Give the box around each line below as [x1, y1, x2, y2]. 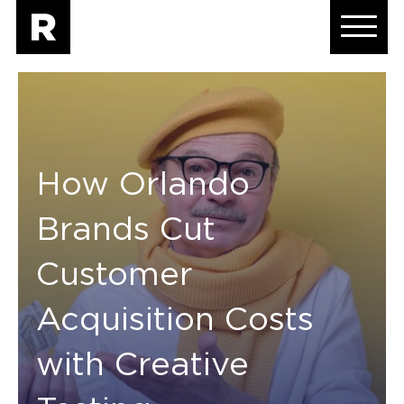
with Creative [36, 349, 249, 381]
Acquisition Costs [36, 304, 314, 336]
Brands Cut [36, 214, 216, 246]
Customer [36, 259, 193, 291]
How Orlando [36, 169, 250, 201]
